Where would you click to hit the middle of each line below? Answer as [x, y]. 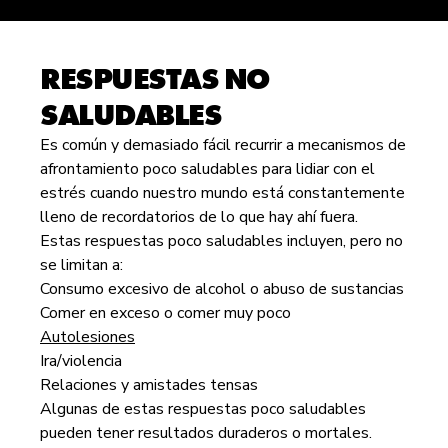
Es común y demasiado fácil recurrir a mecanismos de [223, 145]
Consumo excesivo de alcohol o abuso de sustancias [222, 289]
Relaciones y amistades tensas [149, 385]
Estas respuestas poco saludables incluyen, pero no [221, 241]
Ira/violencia [81, 361]
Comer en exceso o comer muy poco [165, 313]
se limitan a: [81, 265]
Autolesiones [87, 337]
